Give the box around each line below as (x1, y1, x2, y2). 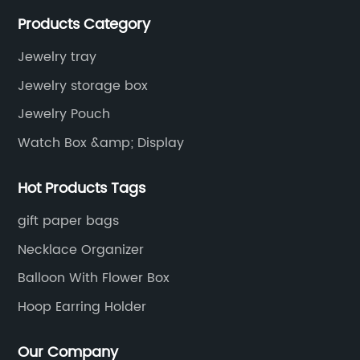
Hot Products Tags (18, 177, 146, 201)
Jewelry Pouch (18, 104, 111, 125)
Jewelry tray (18, 47, 97, 68)
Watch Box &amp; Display (18, 132, 185, 153)
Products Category (18, 13, 151, 37)
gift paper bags (18, 211, 120, 232)
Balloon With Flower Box (18, 268, 170, 289)
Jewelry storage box (18, 75, 149, 96)
